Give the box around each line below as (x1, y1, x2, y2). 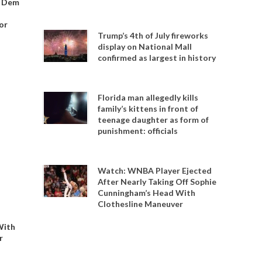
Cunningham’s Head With (98, 188, 196, 198)
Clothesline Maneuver (98, 199, 184, 209)
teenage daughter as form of (98, 115, 209, 125)
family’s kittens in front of (98, 104, 199, 113)
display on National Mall (98, 42, 192, 51)
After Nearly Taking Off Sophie (98, 177, 217, 187)
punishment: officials (98, 126, 178, 136)
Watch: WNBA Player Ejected (98, 166, 212, 175)
